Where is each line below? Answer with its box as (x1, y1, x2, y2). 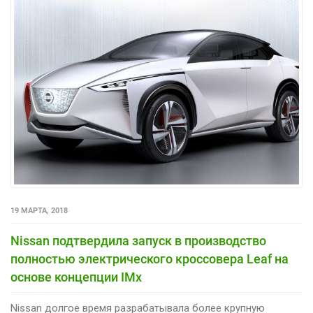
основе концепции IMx (10, 270, 142, 284)
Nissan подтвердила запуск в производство (10, 233, 266, 248)
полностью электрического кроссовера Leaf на (10, 252, 289, 266)
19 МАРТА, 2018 (10, 206, 68, 215)
